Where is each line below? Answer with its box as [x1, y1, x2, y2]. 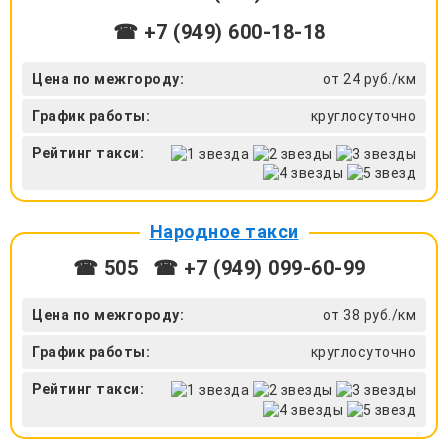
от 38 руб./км [322, 307, 416, 324]
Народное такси [149, 221, 299, 243]
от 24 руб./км [322, 70, 416, 87]
